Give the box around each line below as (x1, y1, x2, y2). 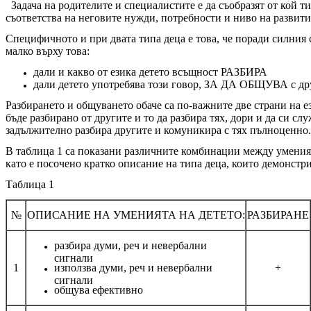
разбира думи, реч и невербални (54, 239, 207, 251)
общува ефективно (54, 283, 149, 296)
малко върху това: (6, 44, 90, 57)
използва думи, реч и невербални (54, 261, 212, 274)
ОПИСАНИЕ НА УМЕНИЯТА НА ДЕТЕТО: (26, 208, 245, 221)
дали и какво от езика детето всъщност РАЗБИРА (33, 65, 267, 78)
